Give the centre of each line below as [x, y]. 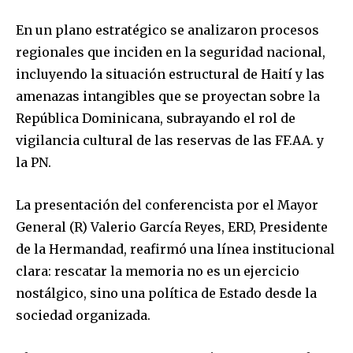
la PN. [33, 163]
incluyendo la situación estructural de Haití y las [170, 74]
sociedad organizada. [83, 316]
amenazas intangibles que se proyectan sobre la [168, 97]
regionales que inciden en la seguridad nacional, [171, 52]
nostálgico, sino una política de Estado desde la [166, 294]
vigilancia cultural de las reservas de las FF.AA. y [170, 141]
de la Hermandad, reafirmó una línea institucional [175, 249]
